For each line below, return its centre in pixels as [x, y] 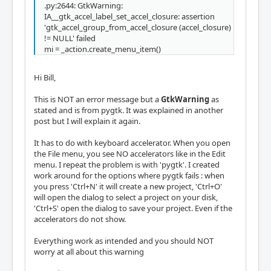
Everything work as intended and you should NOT [124, 240]
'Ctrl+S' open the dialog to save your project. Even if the [133, 208]
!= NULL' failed [70, 38]
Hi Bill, [45, 77]
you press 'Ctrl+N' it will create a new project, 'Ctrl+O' [128, 186]
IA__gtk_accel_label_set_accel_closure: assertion [129, 16]
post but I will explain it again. [87, 121]
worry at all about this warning [89, 251]
